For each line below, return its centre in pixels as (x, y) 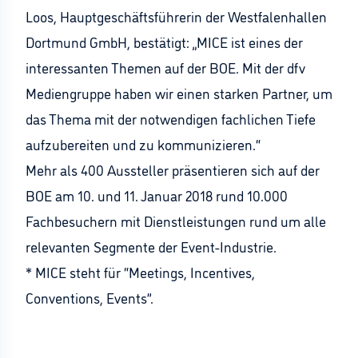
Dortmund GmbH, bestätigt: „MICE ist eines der (164, 42)
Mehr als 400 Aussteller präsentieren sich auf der (173, 169)
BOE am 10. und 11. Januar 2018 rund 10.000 (157, 195)
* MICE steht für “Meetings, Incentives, (140, 272)
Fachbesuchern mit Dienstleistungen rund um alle (176, 221)
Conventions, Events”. (89, 297)
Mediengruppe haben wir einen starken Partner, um (179, 93)
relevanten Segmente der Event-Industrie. (151, 246)
